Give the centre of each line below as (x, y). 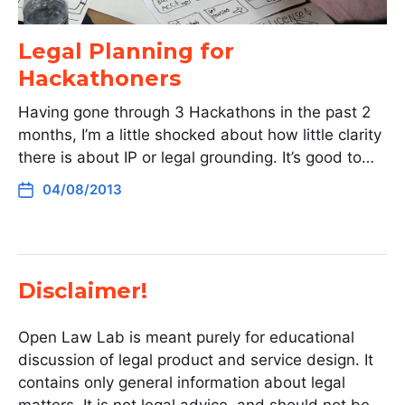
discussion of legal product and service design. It (196, 360)
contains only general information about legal (182, 382)
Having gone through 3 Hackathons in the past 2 (194, 112)
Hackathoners (99, 78)
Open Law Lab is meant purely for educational (186, 337)
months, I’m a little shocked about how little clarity (200, 135)
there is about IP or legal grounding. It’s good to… (196, 157)
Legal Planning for (126, 51)
